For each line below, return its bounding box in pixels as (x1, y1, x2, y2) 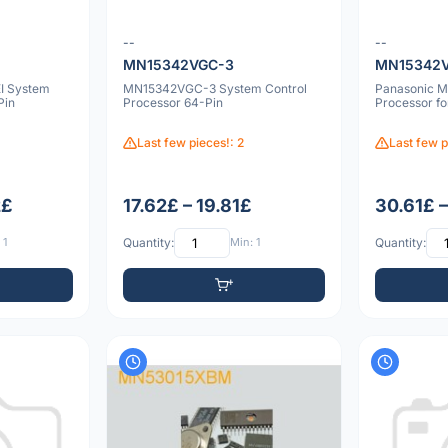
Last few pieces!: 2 (136, 135, 244, 151)
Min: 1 (229, 235, 260, 250)
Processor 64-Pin (122, 95, 223, 111)
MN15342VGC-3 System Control (122, 81, 307, 97)
